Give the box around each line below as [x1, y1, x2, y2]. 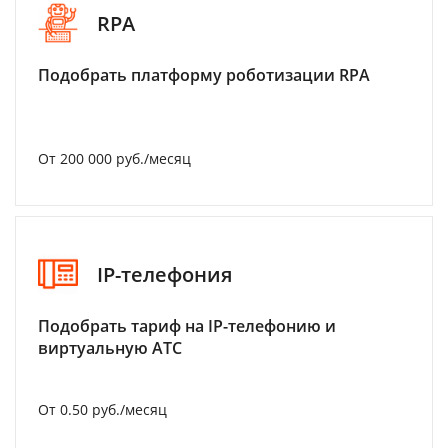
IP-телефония [97, 260, 232, 288]
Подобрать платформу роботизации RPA [38, 64, 370, 86]
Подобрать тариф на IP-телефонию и [38, 315, 336, 337]
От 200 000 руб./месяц [38, 149, 191, 168]
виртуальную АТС [38, 337, 182, 359]
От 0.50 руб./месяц [38, 400, 167, 419]
